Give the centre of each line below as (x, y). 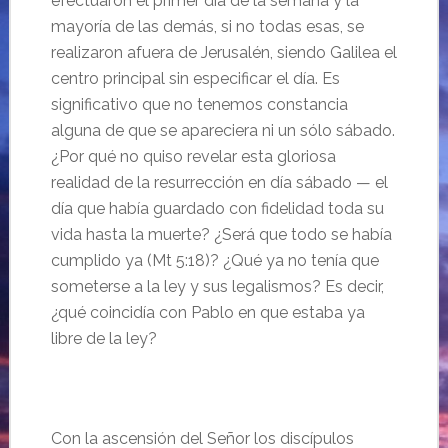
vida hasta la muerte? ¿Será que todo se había (221, 234)
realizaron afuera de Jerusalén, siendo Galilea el (223, 52)
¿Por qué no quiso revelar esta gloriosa (193, 156)
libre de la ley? (103, 338)
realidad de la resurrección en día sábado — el (219, 182)
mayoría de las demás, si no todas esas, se (207, 26)
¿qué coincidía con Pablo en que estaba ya (207, 312)
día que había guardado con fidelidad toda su (217, 208)
